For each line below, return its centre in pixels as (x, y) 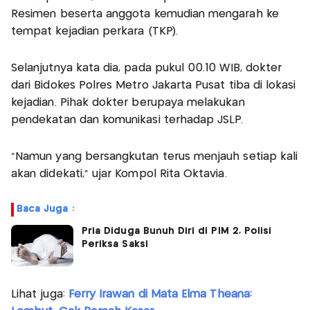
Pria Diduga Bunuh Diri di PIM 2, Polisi (177, 231)
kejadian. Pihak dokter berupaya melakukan (128, 103)
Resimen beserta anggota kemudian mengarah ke (145, 15)
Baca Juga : (45, 209)
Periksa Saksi (115, 245)
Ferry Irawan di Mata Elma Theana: (160, 295)
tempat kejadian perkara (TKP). (94, 32)
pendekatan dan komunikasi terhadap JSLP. (127, 120)
